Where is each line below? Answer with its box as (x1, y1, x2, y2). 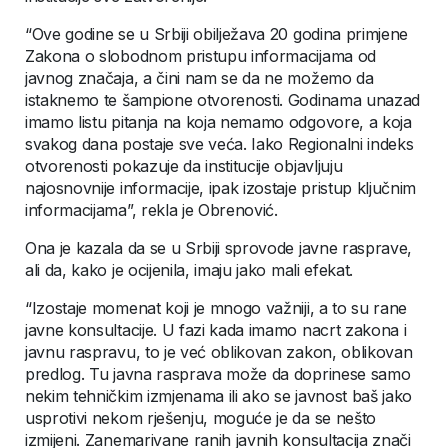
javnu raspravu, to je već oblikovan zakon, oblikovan (25, 342, 413, 363)
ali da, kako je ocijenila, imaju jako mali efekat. (25, 260, 363, 281)
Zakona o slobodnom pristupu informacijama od (25, 46, 376, 67)
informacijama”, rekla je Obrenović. (25, 200, 283, 221)
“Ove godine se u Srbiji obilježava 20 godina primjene (25, 24, 409, 45)
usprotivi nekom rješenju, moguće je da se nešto (25, 408, 376, 429)
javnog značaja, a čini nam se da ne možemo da (25, 68, 374, 89)
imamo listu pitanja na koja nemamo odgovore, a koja (25, 112, 412, 133)
